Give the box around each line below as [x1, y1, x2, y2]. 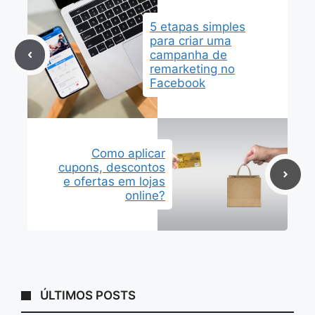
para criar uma [150, 34, 231, 49]
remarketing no [150, 62, 235, 77]
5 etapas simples [150, 20, 245, 34]
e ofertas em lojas [63, 174, 165, 189]
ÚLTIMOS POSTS [40, 288, 136, 303]
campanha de [150, 48, 227, 63]
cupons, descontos [58, 160, 165, 175]
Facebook [150, 76, 205, 91]
